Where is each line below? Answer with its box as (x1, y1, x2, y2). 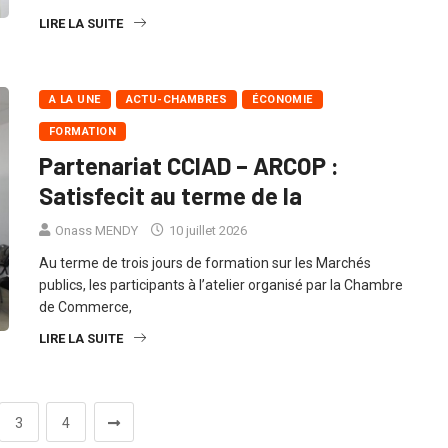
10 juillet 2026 (166, 245, 247, 261)
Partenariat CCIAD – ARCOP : (39, 173, 339, 203)
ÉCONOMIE (252, 115, 313, 129)
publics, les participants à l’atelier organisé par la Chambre (39, 299, 403, 316)
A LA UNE (49, 115, 101, 129)
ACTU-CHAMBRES (125, 115, 228, 129)
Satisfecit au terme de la (39, 203, 302, 233)
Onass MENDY (55, 245, 138, 261)
